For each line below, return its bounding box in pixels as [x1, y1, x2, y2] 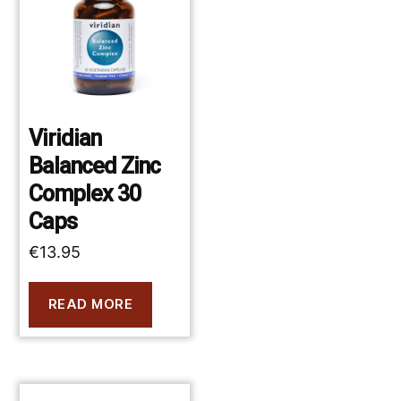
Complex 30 [29, 180, 141, 207]
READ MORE [47, 295, 133, 313]
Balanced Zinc [29, 152, 160, 179]
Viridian [29, 124, 102, 151]
